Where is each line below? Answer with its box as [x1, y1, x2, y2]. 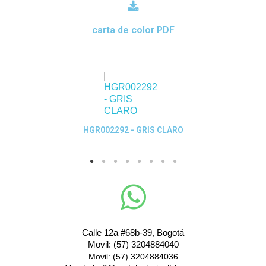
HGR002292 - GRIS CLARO [83, 125, 183, 135]
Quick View [112, 124, 154, 134]
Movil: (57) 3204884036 [88, 252, 178, 262]
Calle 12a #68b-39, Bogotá [82, 227, 184, 238]
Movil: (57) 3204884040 [87, 239, 179, 250]
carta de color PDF [91, 24, 175, 36]
